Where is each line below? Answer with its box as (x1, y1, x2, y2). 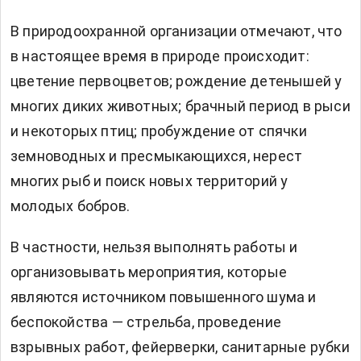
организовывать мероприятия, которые (10, 263, 288, 281)
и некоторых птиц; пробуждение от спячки (10, 122, 307, 140)
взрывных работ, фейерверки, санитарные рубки (10, 338, 350, 356)
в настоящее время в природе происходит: (10, 48, 309, 65)
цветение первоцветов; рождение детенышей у (10, 73, 342, 90)
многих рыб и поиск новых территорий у (10, 172, 288, 190)
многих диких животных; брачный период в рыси (10, 98, 351, 115)
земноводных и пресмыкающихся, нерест (10, 147, 303, 165)
